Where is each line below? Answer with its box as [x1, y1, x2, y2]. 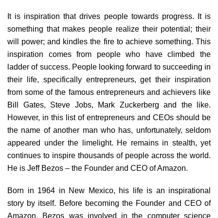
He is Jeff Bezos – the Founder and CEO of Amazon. [7, 164, 188, 172]
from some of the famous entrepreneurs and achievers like [7, 88, 211, 96]
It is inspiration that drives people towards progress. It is [7, 12, 211, 20]
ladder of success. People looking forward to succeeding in [7, 63, 211, 71]
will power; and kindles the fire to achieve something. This [7, 37, 211, 46]
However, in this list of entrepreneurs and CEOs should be [7, 113, 211, 122]
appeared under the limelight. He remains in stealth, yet [7, 139, 211, 147]
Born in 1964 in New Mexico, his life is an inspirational [7, 186, 211, 195]
